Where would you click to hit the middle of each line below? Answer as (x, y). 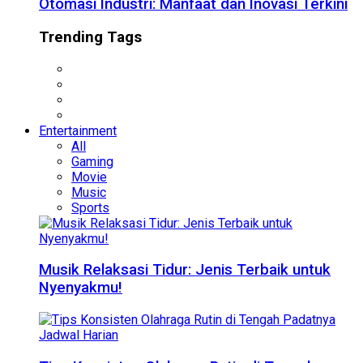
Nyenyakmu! (81, 288)
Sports (90, 207)
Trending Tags (90, 37)
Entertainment (78, 130)
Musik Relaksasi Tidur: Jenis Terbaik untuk (185, 270)
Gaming (92, 161)
